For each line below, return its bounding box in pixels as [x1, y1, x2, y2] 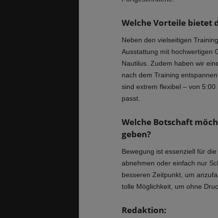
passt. [121, 94, 140, 102]
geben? [121, 128, 151, 140]
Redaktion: [121, 204, 166, 216]
